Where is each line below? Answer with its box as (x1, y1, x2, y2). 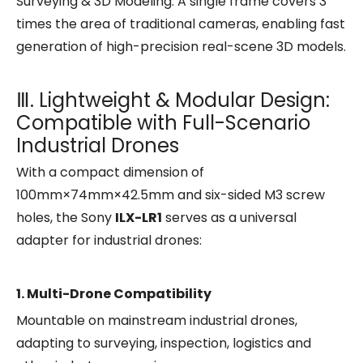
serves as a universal (162, 208, 297, 228)
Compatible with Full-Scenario (16, 109, 310, 137)
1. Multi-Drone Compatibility (16, 284, 211, 304)
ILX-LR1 (115, 208, 162, 228)
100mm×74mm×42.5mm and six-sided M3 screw (16, 186, 325, 205)
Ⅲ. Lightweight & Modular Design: (16, 87, 330, 114)
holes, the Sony (16, 208, 115, 228)
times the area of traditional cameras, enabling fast (16, 15, 345, 34)
